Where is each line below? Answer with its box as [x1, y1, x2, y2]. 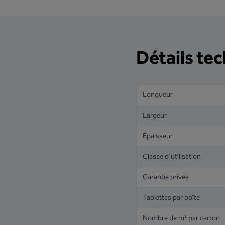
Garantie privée [143, 173, 189, 181]
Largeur [143, 111, 167, 120]
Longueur [143, 90, 173, 99]
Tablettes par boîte [143, 193, 200, 202]
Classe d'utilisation [143, 152, 201, 161]
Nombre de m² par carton [143, 214, 220, 222]
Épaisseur [143, 132, 173, 140]
